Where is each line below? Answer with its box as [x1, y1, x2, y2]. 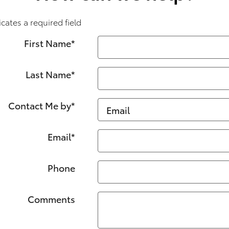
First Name [24, 36, 71, 49]
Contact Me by [8, 98, 71, 111]
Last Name [25, 67, 71, 80]
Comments [27, 192, 75, 205]
